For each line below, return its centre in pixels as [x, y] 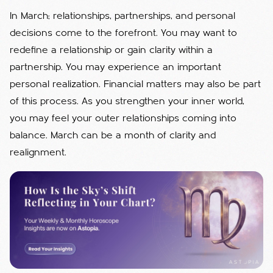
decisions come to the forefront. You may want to [123, 33]
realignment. [38, 153]
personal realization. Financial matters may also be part [135, 84]
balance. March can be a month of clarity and [113, 136]
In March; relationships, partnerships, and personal [122, 16]
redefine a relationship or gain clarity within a [111, 50]
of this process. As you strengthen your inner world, [127, 101]
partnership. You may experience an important [115, 67]
